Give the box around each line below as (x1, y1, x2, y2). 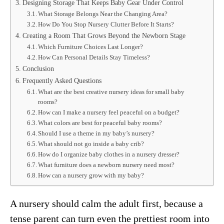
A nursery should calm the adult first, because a (10, 197, 203, 209)
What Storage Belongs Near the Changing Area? (38, 9, 168, 17)
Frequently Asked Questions (22, 76, 101, 84)
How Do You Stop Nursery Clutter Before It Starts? (38, 20, 174, 28)
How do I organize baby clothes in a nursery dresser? (38, 150, 180, 158)
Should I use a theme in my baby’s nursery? (38, 129, 155, 137)
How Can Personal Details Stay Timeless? (38, 53, 150, 61)
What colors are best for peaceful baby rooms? (38, 118, 162, 126)
